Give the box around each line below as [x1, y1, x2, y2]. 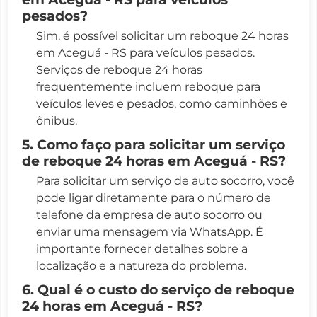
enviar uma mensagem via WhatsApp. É [36, 224, 263, 238]
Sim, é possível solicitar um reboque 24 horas [36, 28, 289, 42]
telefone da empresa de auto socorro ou [36, 207, 263, 221]
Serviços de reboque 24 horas [36, 62, 202, 76]
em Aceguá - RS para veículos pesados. [36, 45, 255, 59]
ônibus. [36, 113, 77, 127]
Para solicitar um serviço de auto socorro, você [36, 173, 294, 188]
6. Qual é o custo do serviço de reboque [22, 280, 294, 298]
